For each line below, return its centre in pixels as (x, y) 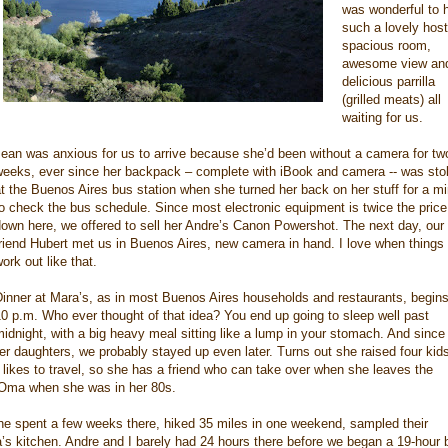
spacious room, (386, 45)
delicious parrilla (388, 81)
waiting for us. (382, 117)
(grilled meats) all (391, 99)
